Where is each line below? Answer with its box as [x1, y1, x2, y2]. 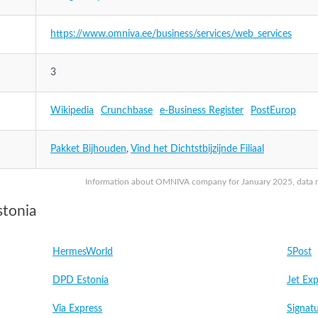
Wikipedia [50, 106, 94, 116]
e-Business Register [160, 106, 243, 116]
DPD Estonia [53, 275, 109, 285]
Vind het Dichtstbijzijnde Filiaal [131, 144, 264, 154]
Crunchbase [101, 106, 153, 116]
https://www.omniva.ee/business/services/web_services [50, 29, 292, 39]
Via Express [53, 304, 102, 314]
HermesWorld [53, 247, 113, 257]
